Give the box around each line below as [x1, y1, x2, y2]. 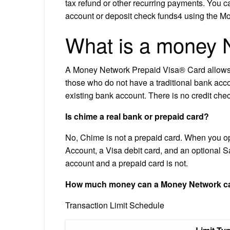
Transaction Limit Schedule [65, 199, 164, 211]
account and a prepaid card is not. [65, 157, 188, 169]
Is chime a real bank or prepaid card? [65, 110, 209, 122]
